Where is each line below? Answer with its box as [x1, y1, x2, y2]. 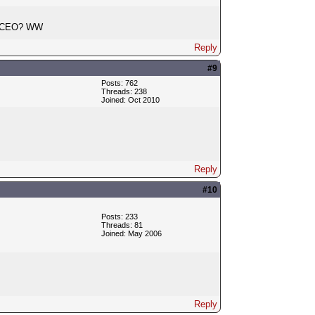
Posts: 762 [101, 78, 138, 87]
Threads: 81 [101, 220, 143, 229]
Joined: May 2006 [101, 229, 162, 238]
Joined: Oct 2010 [101, 95, 160, 104]
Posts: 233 [101, 212, 138, 221]
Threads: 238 [101, 86, 147, 96]
